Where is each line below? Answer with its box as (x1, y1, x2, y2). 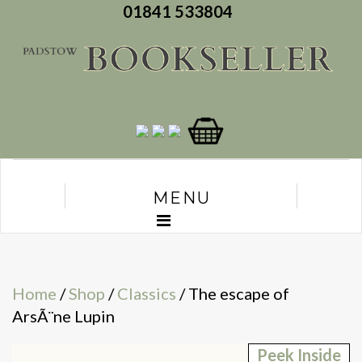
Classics (117, 284, 176, 304)
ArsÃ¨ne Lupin (12, 306, 115, 326)
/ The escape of (176, 284, 289, 304)
